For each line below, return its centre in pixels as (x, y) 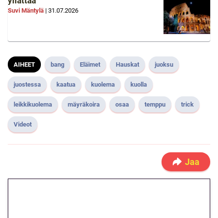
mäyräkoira (84, 104)
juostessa (27, 84)
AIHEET (24, 64)
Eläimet (90, 64)
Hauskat (127, 64)
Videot (23, 124)
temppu (155, 104)
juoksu (164, 64)
